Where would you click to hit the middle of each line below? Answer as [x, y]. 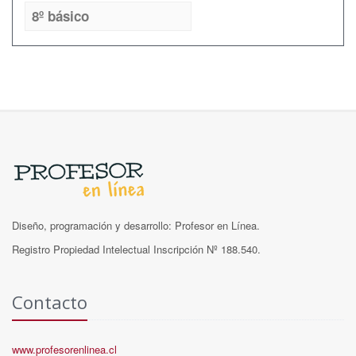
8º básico [60, 16]
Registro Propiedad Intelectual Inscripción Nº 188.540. [136, 249]
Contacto [50, 302]
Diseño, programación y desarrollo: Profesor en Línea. [136, 225]
